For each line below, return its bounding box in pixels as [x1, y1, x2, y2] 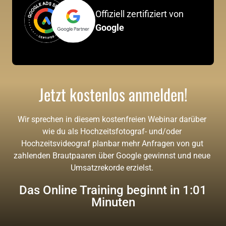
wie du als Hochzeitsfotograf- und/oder [42, 126, 182, 136]
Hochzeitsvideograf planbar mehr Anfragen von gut [21, 138, 203, 148]
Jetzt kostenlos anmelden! [38, 82, 188, 106]
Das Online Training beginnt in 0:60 [19, 183, 207, 197]
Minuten [91, 195, 135, 209]
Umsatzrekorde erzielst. [71, 162, 155, 173]
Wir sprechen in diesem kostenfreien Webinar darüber [18, 114, 206, 124]
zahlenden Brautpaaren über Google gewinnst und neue [14, 150, 210, 160]
